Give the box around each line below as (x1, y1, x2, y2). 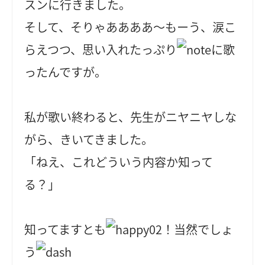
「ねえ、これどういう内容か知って (24, 153, 214, 171)
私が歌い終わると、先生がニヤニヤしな (24, 108, 237, 126)
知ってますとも (24, 221, 106, 238)
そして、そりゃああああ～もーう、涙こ (24, 18, 237, 36)
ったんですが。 (24, 63, 107, 81)
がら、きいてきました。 (24, 131, 154, 148)
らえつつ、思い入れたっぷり (24, 41, 177, 59)
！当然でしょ (162, 221, 234, 238)
